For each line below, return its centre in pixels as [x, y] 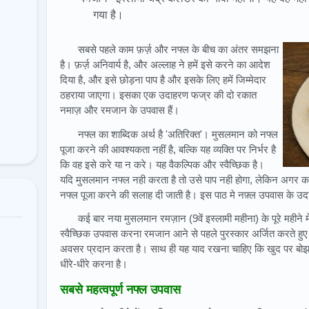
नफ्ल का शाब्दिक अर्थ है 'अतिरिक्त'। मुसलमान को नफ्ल [178, 134]
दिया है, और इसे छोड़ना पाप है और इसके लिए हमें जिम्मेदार [163, 80]
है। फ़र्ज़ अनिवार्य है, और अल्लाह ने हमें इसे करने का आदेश [165, 64]
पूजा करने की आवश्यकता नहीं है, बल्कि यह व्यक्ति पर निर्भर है [168, 149]
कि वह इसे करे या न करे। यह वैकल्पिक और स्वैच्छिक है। [162, 164]
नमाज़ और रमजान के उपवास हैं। [120, 110]
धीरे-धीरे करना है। [94, 264]
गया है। [108, 15]
